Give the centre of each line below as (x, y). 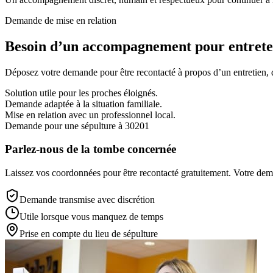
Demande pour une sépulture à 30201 (77, 126)
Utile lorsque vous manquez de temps (91, 217)
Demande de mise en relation (61, 20)
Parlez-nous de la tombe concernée (90, 149)
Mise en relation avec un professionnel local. (90, 115)
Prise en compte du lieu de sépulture (89, 234)
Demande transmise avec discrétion (87, 200)
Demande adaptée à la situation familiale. (83, 104)
